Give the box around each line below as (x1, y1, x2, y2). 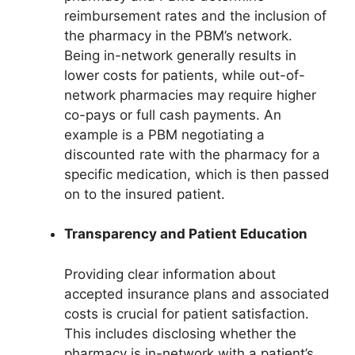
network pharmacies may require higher (64, 86, 316, 103)
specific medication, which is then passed (64, 166, 330, 182)
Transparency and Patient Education (64, 226, 307, 242)
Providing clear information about (64, 265, 276, 282)
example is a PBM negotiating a (64, 126, 265, 143)
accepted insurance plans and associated (64, 285, 330, 302)
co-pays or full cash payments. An (64, 106, 281, 123)
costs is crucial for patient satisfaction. (64, 305, 309, 322)
